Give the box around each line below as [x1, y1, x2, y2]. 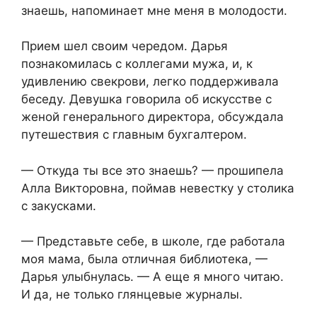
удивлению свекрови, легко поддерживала [21, 74, 279, 89]
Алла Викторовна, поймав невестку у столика [21, 180, 294, 195]
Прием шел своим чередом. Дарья [21, 39, 228, 54]
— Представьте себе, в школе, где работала [21, 234, 285, 249]
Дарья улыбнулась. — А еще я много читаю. [21, 270, 284, 284]
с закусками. [21, 198, 96, 213]
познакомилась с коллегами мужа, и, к [21, 57, 253, 71]
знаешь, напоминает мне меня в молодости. [21, 3, 287, 18]
